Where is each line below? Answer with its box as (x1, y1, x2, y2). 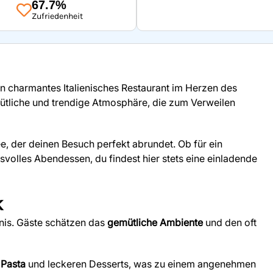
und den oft (203, 216, 257, 229)
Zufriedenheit (31, 11, 83, 21)
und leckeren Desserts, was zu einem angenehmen (26, 258, 256, 270)
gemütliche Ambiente (107, 216, 203, 229)
